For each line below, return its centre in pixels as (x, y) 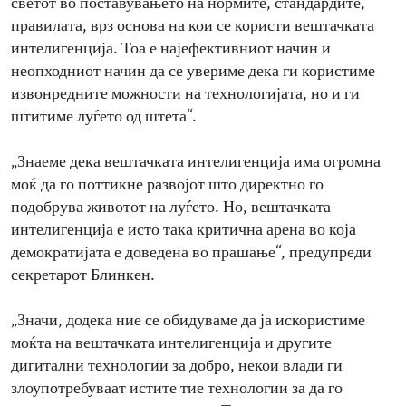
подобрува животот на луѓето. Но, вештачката (171, 208)
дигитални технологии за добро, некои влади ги (177, 367)
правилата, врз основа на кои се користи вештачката (193, 27)
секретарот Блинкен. (83, 276)
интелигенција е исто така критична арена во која (184, 231)
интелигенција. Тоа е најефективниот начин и (171, 50)
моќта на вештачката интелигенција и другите (171, 344)
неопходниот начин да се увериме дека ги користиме (193, 72)
